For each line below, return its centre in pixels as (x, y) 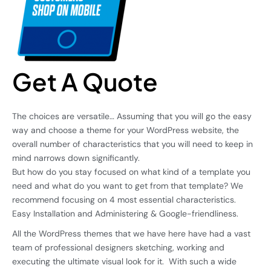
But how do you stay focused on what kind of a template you (131, 171)
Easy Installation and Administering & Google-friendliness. (125, 213)
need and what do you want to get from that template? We (128, 185)
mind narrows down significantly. (76, 158)
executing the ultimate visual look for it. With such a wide (124, 261)
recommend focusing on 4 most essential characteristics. (124, 199)
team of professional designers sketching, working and (118, 247)
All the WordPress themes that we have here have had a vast (131, 233)
